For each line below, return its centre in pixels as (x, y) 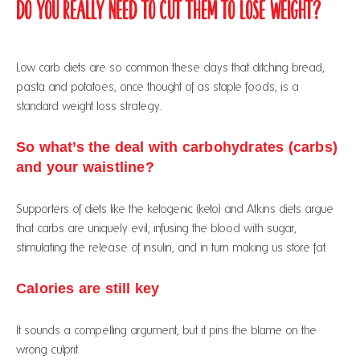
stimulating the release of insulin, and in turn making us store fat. (172, 247)
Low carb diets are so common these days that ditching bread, (170, 67)
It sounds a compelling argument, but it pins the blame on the (166, 330)
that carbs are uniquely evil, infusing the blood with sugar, (156, 228)
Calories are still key (88, 288)
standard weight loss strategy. (89, 106)
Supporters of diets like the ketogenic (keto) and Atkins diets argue (175, 209)
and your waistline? (85, 167)
